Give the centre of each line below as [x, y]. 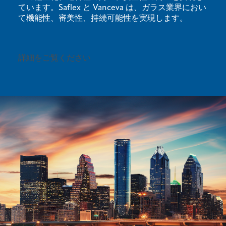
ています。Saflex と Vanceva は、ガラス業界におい [112, 8]
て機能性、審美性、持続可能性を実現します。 [103, 19]
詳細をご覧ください [55, 59]
